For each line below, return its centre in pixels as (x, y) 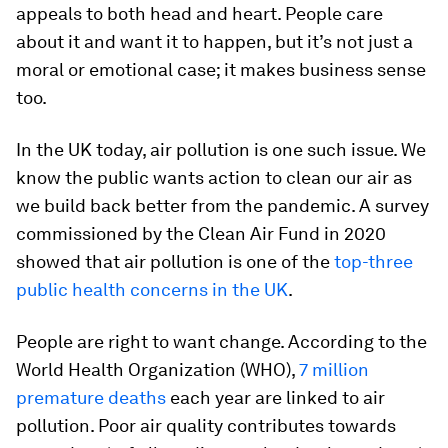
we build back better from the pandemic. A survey (222, 205)
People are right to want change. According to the (221, 341)
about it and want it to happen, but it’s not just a (214, 41)
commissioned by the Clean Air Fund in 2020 (201, 233)
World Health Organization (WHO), (157, 369)
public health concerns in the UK (152, 289)
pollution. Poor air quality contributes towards (206, 425)
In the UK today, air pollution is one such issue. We (221, 149)
